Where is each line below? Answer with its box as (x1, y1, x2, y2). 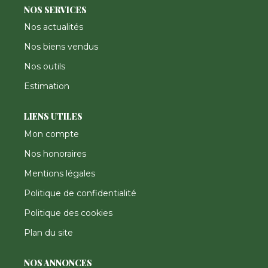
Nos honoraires (24, 148, 86, 159)
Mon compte (24, 128, 79, 139)
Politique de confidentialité (24, 187, 136, 199)
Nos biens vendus (24, 41, 98, 52)
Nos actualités (24, 22, 83, 32)
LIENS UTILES (24, 111, 83, 122)
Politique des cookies (24, 207, 112, 218)
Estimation (24, 81, 69, 92)
